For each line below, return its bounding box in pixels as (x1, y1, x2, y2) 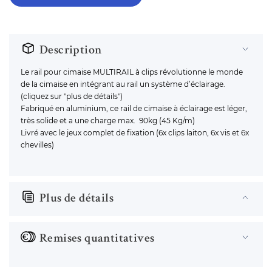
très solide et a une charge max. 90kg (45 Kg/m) (21, 116, 195, 125)
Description (39, 45, 102, 57)
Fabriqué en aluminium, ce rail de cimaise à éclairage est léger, (21, 104, 247, 113)
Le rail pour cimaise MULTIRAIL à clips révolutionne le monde (21, 67, 243, 76)
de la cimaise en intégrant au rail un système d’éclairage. (21, 80, 225, 89)
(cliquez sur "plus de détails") (21, 92, 123, 101)
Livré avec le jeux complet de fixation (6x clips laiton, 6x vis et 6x (21, 128, 249, 137)
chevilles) (21, 140, 54, 149)
